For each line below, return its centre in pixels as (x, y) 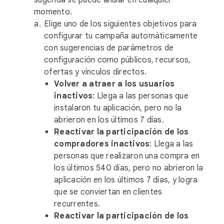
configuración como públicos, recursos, (117, 60)
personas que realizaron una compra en (127, 156)
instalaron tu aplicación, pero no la (118, 108)
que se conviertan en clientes (108, 192)
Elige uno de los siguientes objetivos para (120, 24)
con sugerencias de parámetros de (109, 48)
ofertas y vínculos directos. (95, 72)
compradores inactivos (102, 144)
